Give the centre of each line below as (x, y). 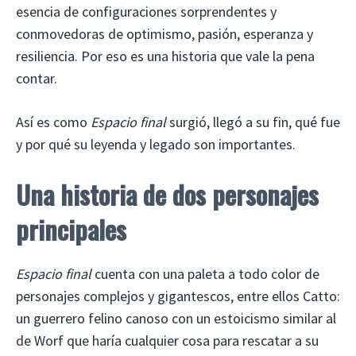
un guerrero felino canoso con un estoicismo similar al (176, 318)
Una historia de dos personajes (167, 194)
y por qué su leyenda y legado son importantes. (156, 144)
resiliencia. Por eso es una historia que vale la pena (165, 56)
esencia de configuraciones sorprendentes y (146, 11)
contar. (37, 78)
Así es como (53, 122)
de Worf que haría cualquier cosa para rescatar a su (167, 340)
